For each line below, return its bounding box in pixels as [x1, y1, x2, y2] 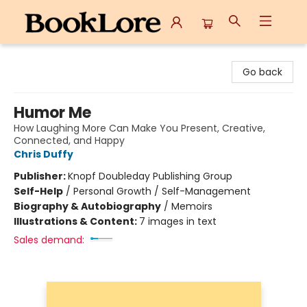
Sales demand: [14, 233, 84, 247]
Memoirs [171, 199, 212, 213]
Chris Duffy [14, 147, 73, 161]
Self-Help [14, 184, 63, 198]
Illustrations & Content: [14, 214, 139, 228]
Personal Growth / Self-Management [73, 184, 251, 198]
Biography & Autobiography [14, 199, 161, 213]
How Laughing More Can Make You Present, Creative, [14, 121, 265, 135]
